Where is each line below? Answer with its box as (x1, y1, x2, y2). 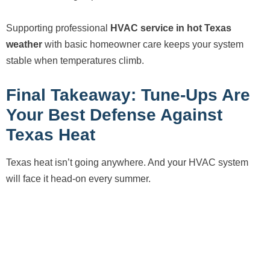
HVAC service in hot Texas (110, 23, 231, 34)
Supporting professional (6, 23, 110, 34)
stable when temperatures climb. (6, 55, 144, 66)
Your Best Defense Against (6, 105, 222, 125)
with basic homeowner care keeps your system (42, 39, 243, 50)
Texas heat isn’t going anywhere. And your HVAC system (6, 157, 248, 168)
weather (6, 39, 42, 50)
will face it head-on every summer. (6, 174, 151, 184)
